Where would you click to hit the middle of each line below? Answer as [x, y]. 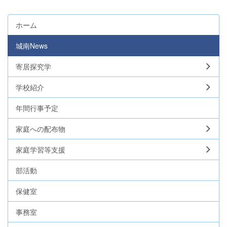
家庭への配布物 [41, 128]
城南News [32, 45]
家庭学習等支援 [41, 149]
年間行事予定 [37, 108]
